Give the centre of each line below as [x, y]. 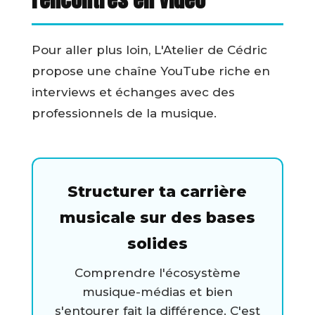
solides [157, 244]
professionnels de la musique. [124, 114]
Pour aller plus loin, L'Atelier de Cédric [149, 50]
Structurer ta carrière [157, 192]
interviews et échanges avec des [133, 92]
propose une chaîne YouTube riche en [150, 71]
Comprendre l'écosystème [157, 273]
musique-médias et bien [157, 292]
